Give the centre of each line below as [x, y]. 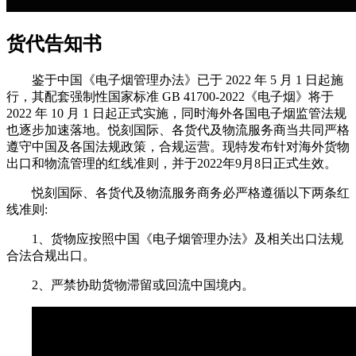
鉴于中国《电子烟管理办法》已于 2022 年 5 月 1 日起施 [188, 79]
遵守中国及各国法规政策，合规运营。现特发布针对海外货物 [178, 146]
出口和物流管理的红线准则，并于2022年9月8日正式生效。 [172, 163]
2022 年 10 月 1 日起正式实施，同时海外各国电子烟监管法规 [176, 113]
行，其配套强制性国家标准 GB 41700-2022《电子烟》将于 [170, 96]
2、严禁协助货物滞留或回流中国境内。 [143, 284]
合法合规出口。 [51, 255]
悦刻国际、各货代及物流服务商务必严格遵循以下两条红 [191, 192]
